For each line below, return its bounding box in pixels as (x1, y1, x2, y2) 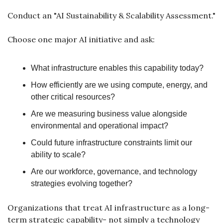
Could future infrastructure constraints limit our (31, 138, 192, 147)
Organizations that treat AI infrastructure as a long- (7, 203, 210, 213)
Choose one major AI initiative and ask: (7, 34, 155, 44)
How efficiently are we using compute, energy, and (31, 81, 208, 89)
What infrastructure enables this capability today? (31, 64, 204, 72)
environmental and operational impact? (31, 121, 168, 130)
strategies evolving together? (31, 179, 132, 188)
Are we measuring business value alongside (31, 110, 187, 118)
